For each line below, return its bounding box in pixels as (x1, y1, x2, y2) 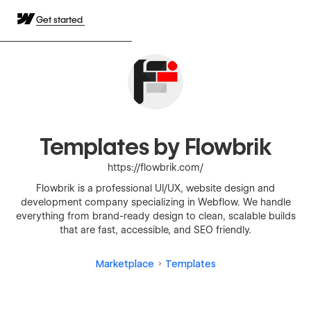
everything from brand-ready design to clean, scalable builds (15, 210, 296, 221)
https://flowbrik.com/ (108, 162, 203, 173)
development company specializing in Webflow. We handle (20, 196, 291, 208)
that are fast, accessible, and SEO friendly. (60, 224, 251, 235)
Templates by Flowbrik (39, 133, 272, 160)
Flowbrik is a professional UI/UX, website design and (36, 183, 275, 194)
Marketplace (95, 258, 154, 269)
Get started (36, 14, 85, 25)
